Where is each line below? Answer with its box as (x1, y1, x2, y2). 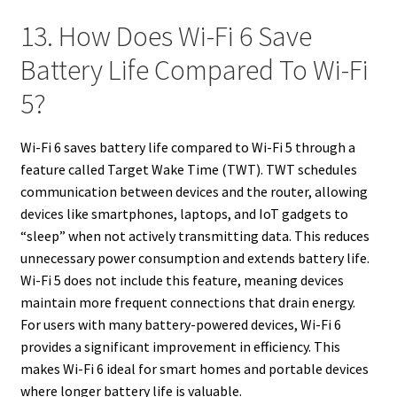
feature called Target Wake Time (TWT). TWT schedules (19, 160, 357, 178)
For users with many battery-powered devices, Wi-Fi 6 (19, 315, 341, 333)
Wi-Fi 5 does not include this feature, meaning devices (19, 270, 344, 289)
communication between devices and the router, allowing (19, 182, 368, 200)
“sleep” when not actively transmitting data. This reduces (19, 226, 370, 245)
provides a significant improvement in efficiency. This (19, 337, 340, 355)
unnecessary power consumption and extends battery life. (19, 248, 370, 267)
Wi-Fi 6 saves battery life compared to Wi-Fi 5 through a (19, 137, 355, 156)
